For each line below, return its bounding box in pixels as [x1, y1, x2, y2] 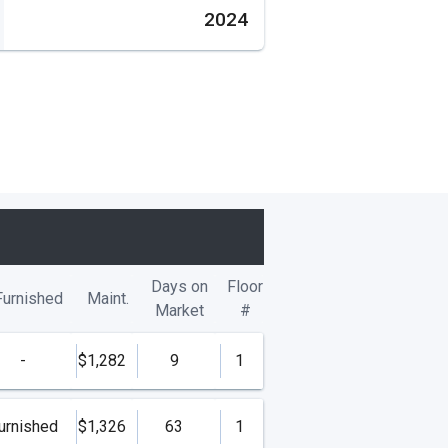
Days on [151, 276, 209, 296]
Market [155, 300, 205, 320]
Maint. [86, 288, 129, 308]
